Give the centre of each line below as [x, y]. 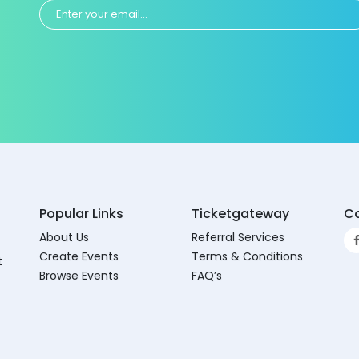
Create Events [79, 257]
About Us [64, 238]
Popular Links [81, 214]
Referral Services [238, 238]
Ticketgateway [240, 214]
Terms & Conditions [247, 257]
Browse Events [79, 276]
